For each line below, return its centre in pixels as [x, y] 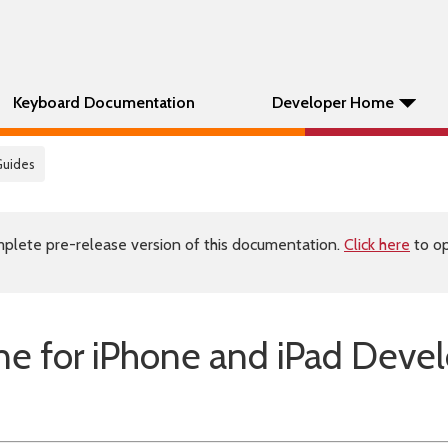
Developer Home [333, 102]
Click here [377, 244]
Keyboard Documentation [104, 102]
